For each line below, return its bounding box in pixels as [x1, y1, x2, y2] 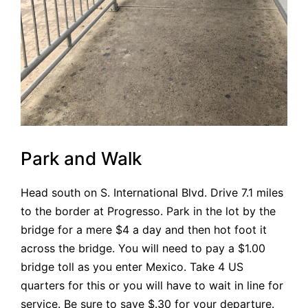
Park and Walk [21, 148, 142, 170]
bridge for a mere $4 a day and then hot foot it [21, 223, 267, 237]
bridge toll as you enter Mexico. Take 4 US [21, 260, 243, 274]
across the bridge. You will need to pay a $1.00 [21, 241, 265, 256]
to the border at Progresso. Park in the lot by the [21, 204, 276, 219]
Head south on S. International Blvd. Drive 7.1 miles [21, 186, 283, 200]
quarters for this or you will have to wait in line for [21, 278, 283, 293]
